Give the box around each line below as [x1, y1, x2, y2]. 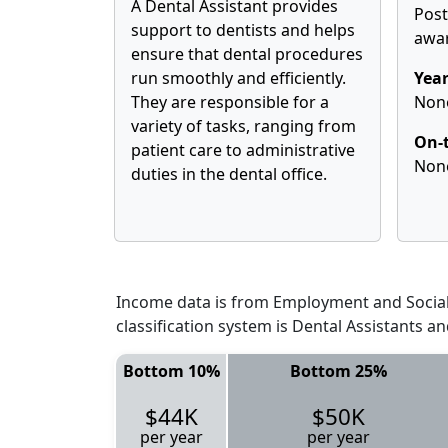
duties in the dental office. [131, 163, 327, 185]
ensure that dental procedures [131, 43, 363, 65]
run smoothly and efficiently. [131, 67, 346, 89]
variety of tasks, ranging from [131, 115, 356, 137]
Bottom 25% [289, 359, 387, 382]
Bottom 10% [122, 359, 220, 382]
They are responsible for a [131, 91, 329, 113]
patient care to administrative [131, 139, 355, 161]
